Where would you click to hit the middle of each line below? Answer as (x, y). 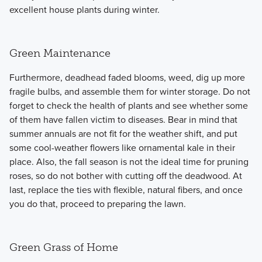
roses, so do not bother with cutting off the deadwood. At (125, 175)
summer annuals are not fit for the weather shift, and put (123, 133)
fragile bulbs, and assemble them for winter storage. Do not (130, 91)
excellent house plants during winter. (84, 10)
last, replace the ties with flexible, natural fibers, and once (126, 189)
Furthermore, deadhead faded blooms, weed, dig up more (127, 77)
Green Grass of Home (63, 247)
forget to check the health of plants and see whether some (128, 105)
